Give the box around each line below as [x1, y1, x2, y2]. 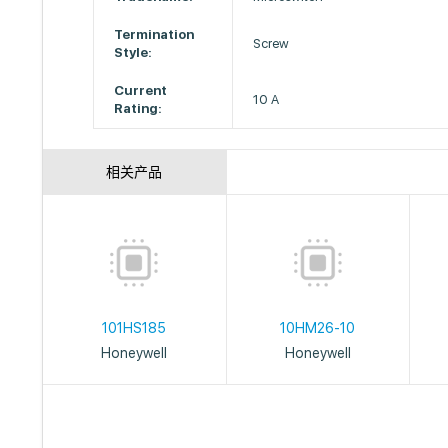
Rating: [114, 101, 163, 116]
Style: [114, 45, 153, 60]
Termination [114, 27, 195, 42]
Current [114, 83, 168, 98]
